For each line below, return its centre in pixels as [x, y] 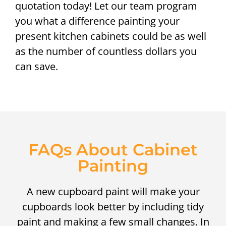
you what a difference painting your [97, 21]
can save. [37, 66]
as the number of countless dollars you [106, 51]
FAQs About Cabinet [113, 149]
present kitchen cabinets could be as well [111, 36]
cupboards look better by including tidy [113, 206]
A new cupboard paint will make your [113, 191]
